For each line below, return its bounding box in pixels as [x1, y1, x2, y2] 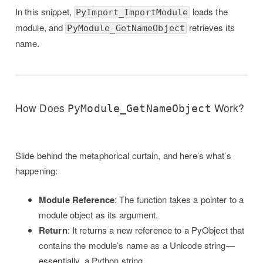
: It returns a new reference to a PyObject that [67, 223, 245, 236]
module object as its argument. [39, 208, 159, 221]
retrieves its [187, 21, 235, 33]
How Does [15, 100, 68, 115]
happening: [15, 164, 58, 177]
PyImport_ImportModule [76, 6, 188, 18]
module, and [15, 21, 66, 33]
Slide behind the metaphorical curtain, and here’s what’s [15, 149, 231, 162]
